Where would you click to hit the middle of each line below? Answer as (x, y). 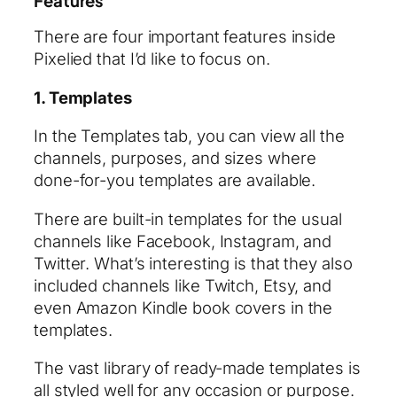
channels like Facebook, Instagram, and (183, 241)
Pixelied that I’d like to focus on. (152, 59)
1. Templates (83, 97)
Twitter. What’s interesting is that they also (193, 263)
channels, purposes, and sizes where (175, 158)
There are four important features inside (185, 37)
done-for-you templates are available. (175, 180)
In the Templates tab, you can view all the (189, 136)
